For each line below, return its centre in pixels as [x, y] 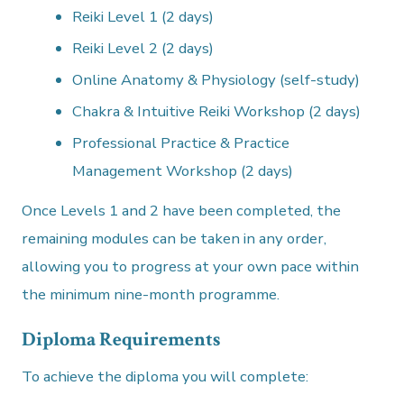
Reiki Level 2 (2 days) [143, 49]
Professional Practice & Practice [181, 143]
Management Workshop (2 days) [183, 171]
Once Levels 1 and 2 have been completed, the [182, 211]
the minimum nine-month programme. [151, 295]
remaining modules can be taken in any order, [174, 239]
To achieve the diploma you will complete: [165, 377]
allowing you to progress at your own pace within [191, 267]
